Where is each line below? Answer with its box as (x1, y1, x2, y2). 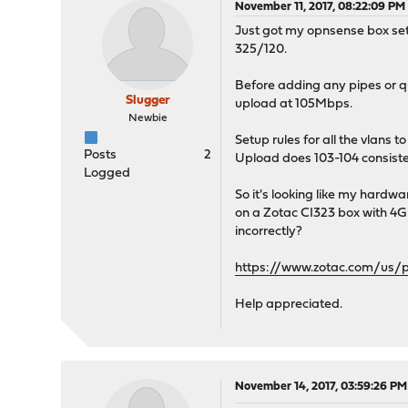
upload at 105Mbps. (235, 97, 353, 111)
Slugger (125, 94, 170, 107)
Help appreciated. (235, 298, 343, 311)
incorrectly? (235, 225, 303, 239)
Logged (84, 167, 131, 180)
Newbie (127, 113, 168, 124)
